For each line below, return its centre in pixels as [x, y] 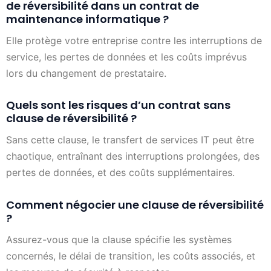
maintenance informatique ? [87, 19]
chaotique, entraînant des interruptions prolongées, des [133, 156]
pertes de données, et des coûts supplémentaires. [120, 173]
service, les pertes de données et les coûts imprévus [126, 57]
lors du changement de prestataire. [86, 73]
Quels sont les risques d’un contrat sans [118, 105]
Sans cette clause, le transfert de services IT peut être [130, 140]
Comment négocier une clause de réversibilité [135, 204]
